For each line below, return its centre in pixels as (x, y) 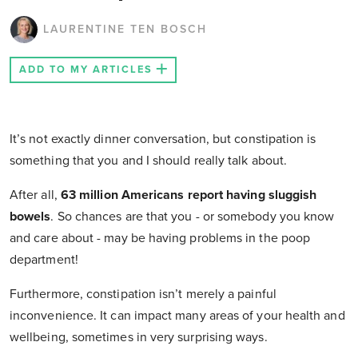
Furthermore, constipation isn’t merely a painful (143, 294)
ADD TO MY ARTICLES (86, 70)
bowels (30, 217)
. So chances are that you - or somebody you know (193, 217)
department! (44, 260)
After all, (35, 195)
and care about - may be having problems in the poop (160, 239)
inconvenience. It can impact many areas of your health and (177, 316)
